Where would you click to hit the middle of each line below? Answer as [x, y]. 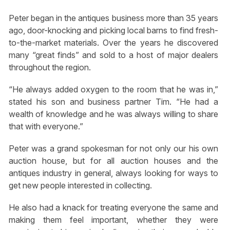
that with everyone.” [46, 126]
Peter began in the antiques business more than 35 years [113, 18]
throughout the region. [50, 67]
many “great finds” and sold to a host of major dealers [113, 55]
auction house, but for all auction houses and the [113, 160]
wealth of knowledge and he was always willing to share [113, 114]
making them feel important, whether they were [113, 220]
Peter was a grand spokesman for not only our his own [113, 148]
